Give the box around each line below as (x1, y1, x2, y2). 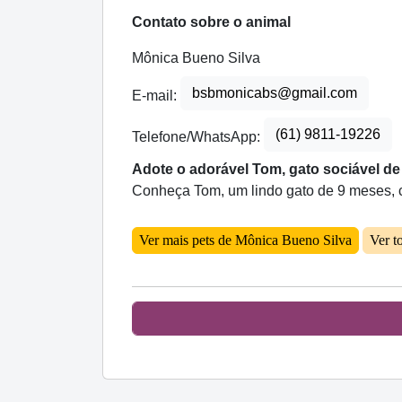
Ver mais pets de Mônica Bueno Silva (139, 232, 352, 249)
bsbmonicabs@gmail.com (192, 85, 357, 101)
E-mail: (132, 88, 180, 104)
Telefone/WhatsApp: (132, 129, 264, 145)
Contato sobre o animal (132, 14, 291, 31)
